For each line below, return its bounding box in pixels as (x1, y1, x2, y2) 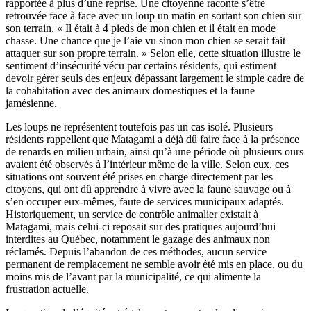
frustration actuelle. (6, 283, 89, 296)
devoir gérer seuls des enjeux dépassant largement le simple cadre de (6, 72, 304, 85)
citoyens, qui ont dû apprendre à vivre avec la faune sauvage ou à (6, 183, 291, 196)
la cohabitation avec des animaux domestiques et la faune (6, 85, 255, 97)
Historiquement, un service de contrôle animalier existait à (6, 208, 258, 221)
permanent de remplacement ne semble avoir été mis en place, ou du (6, 258, 303, 271)
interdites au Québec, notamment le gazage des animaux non (6, 233, 270, 246)
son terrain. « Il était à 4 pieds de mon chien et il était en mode (6, 22, 276, 35)
